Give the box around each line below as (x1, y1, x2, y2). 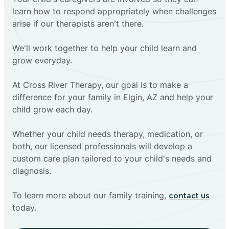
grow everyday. (12, 55, 72, 65)
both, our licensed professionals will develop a (12, 141, 192, 151)
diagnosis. (12, 165, 51, 176)
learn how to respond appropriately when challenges (12, 6, 216, 16)
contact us (169, 191, 210, 200)
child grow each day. (12, 104, 93, 114)
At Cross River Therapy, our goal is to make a (12, 79, 188, 90)
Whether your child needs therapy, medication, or (12, 128, 203, 139)
